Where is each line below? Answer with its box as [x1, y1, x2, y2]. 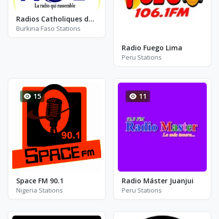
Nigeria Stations [16, 186, 63, 195]
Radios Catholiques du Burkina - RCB [88, 14, 94, 23]
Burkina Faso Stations [16, 23, 81, 33]
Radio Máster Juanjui [122, 176, 194, 185]
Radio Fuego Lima [122, 43, 182, 52]
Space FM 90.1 [16, 176, 64, 185]
